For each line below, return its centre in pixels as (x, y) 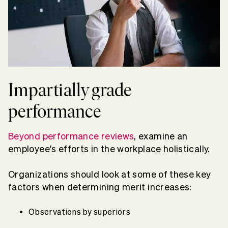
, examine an (161, 136)
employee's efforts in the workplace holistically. (109, 149)
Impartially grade (70, 90)
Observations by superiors (80, 212)
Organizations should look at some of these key (110, 175)
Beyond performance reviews (71, 136)
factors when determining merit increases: (101, 187)
